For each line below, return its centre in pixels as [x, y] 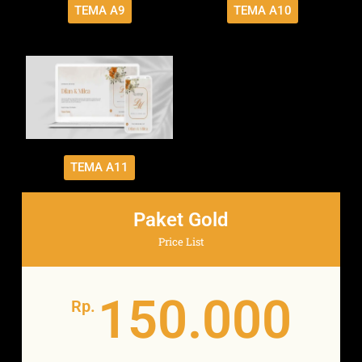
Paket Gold [181, 219]
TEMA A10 [263, 11]
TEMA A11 [99, 167]
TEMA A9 [99, 11]
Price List [181, 241]
